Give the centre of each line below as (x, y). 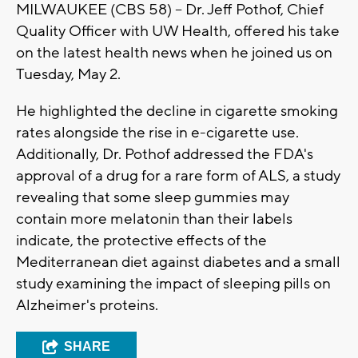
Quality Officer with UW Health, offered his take (178, 31)
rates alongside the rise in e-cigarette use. (157, 132)
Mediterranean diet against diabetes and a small (178, 262)
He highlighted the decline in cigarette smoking (177, 111)
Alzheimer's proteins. (87, 305)
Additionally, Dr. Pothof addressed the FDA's (165, 154)
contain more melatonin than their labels (154, 219)
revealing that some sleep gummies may (153, 197)
